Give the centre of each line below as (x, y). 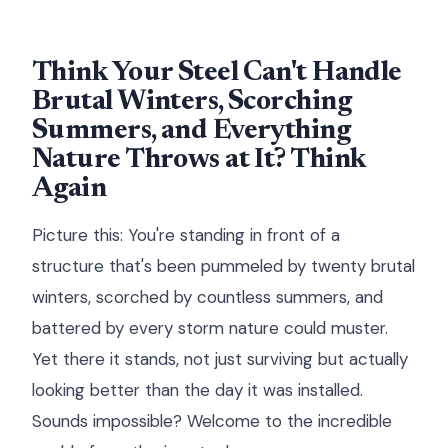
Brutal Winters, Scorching (192, 102)
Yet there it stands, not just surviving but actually (220, 359)
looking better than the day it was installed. (197, 390)
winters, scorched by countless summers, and (207, 297)
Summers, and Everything (191, 131)
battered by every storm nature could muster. (210, 328)
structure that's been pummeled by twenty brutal (223, 266)
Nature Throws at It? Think (199, 160)
